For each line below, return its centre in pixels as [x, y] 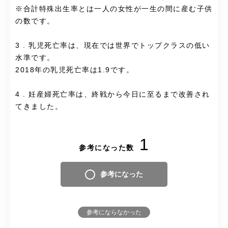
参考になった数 [107, 148]
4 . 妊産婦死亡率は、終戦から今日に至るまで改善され [113, 95]
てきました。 [39, 107]
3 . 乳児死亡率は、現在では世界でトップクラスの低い [113, 46]
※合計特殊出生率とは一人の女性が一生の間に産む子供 [114, 9]
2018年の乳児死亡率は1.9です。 [75, 70]
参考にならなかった [114, 212]
